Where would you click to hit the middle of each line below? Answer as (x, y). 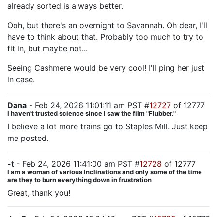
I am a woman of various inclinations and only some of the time (105, 172)
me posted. (28, 138)
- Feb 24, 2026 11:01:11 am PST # (88, 105)
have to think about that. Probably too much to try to (105, 37)
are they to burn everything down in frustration (79, 180)
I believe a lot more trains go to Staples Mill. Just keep (108, 126)
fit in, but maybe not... (47, 48)
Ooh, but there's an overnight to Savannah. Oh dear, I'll (107, 25)
